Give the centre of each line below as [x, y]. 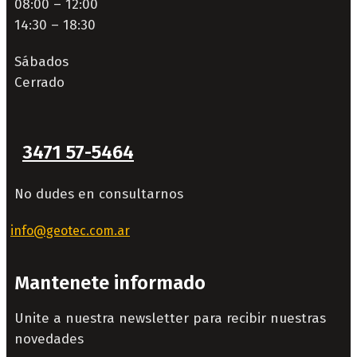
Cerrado [39, 83]
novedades [49, 339]
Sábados [41, 62]
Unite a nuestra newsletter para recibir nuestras [170, 319]
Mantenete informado [110, 283]
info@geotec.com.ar [70, 231]
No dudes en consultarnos [99, 194]
